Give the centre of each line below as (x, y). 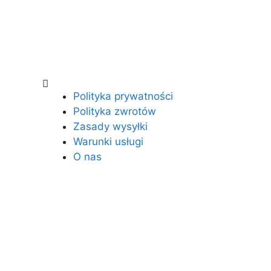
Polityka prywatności (123, 96)
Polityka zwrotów (115, 111)
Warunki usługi (109, 141)
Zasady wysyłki (111, 126)
